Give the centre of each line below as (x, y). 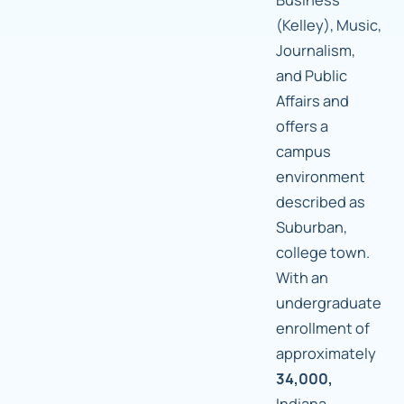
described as (321, 202)
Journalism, (316, 50)
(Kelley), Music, (329, 25)
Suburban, (312, 227)
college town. (323, 252)
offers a (302, 126)
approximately (326, 353)
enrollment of (323, 328)
